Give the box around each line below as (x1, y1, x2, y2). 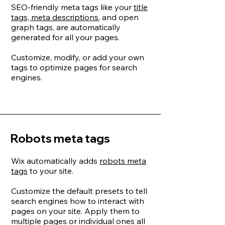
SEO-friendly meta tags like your (11, 2, 134, 12)
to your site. (28, 166, 73, 176)
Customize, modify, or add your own (11, 52, 144, 62)
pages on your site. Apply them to (11, 206, 140, 216)
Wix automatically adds (11, 156, 99, 166)
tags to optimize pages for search (11, 62, 137, 72)
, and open (98, 12, 139, 22)
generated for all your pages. (11, 32, 120, 42)
